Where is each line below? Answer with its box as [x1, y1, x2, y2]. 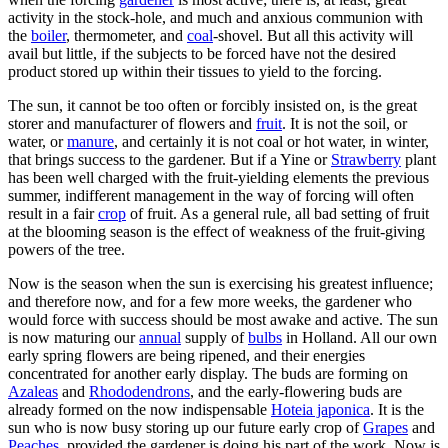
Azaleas [8, 382, 58, 400]
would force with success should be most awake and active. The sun [8, 310, 438, 328]
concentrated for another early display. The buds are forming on [8, 364, 408, 382]
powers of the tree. [8, 240, 125, 258]
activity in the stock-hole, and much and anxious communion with [8, 8, 423, 26]
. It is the [370, 400, 424, 418]
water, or [8, 132, 67, 150]
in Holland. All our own [282, 328, 437, 346]
